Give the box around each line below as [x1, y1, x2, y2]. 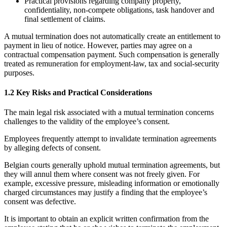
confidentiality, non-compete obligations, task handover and [24, 5, 214, 14]
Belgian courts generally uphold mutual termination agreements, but [4, 161, 220, 170]
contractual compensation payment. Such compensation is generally [4, 50, 219, 59]
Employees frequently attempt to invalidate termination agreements [4, 134, 216, 143]
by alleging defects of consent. [4, 143, 101, 153]
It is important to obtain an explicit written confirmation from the [4, 214, 209, 223]
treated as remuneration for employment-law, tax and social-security [4, 59, 219, 68]
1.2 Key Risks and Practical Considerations [4, 88, 152, 97]
